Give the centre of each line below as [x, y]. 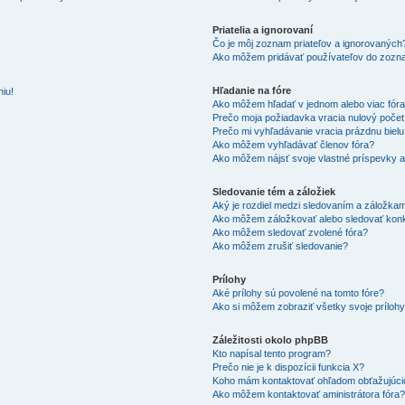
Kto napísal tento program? [272, 353]
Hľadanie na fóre [252, 90]
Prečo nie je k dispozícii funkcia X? [289, 367]
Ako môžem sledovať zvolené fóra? [291, 232]
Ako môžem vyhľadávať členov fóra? [294, 144]
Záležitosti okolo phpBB [271, 339]
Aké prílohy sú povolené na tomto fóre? [299, 292]
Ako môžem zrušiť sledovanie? [281, 245]
